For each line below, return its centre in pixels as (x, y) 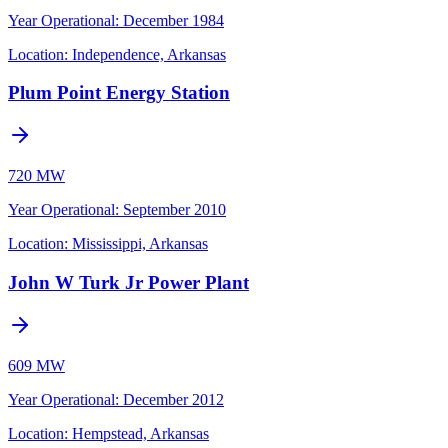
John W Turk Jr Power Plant (128, 282)
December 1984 (173, 20)
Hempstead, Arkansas (140, 433)
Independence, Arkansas (149, 54)
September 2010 (174, 210)
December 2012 (173, 399)
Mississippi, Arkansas (140, 244)
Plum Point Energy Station (119, 93)
